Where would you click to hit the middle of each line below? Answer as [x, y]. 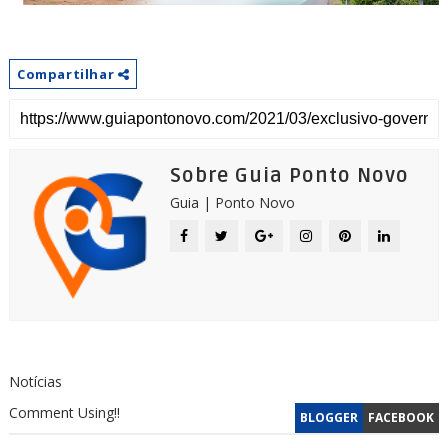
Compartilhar [67, 73]
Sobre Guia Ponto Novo [289, 175]
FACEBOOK [401, 417]
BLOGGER [329, 417]
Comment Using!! [64, 412]
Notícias [35, 381]
